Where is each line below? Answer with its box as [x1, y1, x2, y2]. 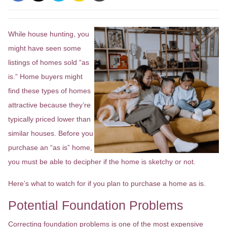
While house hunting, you [8, 30, 89, 38]
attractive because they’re [8, 101, 91, 109]
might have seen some [8, 44, 81, 52]
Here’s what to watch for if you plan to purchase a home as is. [8, 179, 206, 187]
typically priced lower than [8, 115, 91, 123]
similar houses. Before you [8, 129, 93, 137]
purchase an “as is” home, [8, 143, 92, 152]
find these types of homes [8, 87, 91, 95]
